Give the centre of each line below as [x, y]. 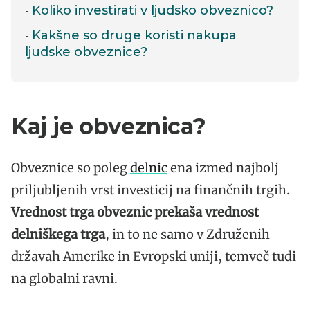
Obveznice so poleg [71, 167]
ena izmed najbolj [223, 167]
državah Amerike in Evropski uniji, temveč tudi [154, 256]
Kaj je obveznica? [109, 126]
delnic [149, 167]
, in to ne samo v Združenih [188, 234]
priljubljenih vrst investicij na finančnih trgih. [151, 190]
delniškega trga [58, 234]
